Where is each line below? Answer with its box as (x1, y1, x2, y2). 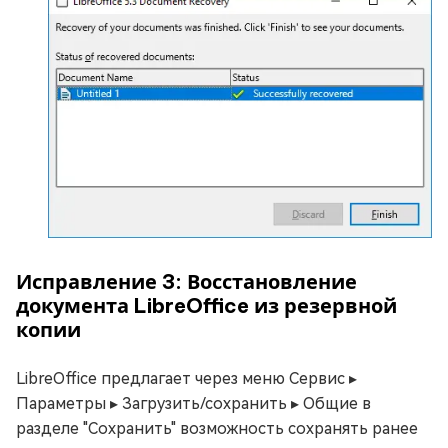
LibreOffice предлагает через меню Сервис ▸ (16, 368, 357, 388)
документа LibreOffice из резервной (16, 292, 397, 318)
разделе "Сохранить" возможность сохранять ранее (16, 418, 418, 438)
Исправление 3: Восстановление (16, 268, 357, 294)
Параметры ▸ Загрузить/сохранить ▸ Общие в (16, 393, 371, 413)
